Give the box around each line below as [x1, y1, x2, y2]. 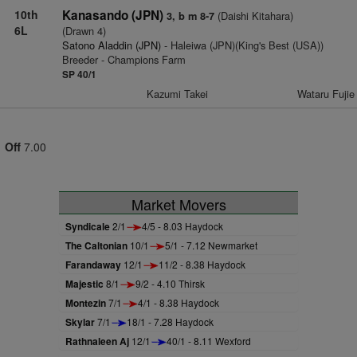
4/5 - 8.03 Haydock [142, 218, 223, 233]
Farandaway [65, 257, 121, 272]
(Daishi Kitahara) [214, 7, 293, 23]
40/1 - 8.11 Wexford [167, 333, 251, 347]
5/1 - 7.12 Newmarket [165, 237, 257, 252]
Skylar [65, 314, 95, 329]
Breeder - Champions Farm [61, 51, 186, 67]
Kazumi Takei [147, 85, 209, 101]
